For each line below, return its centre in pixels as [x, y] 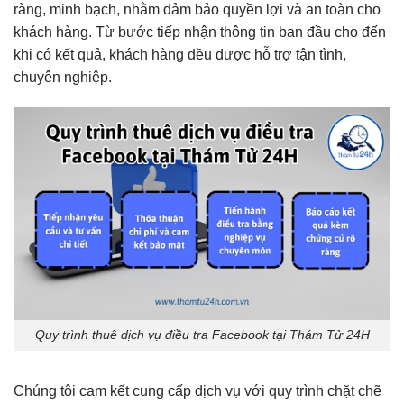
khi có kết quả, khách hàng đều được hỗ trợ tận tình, [180, 55]
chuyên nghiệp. [63, 78]
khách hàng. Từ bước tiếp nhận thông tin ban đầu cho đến [200, 32]
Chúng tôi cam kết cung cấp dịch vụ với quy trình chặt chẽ [197, 391]
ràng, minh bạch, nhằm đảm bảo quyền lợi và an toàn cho [197, 10]
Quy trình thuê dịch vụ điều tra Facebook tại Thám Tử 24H [202, 335]
